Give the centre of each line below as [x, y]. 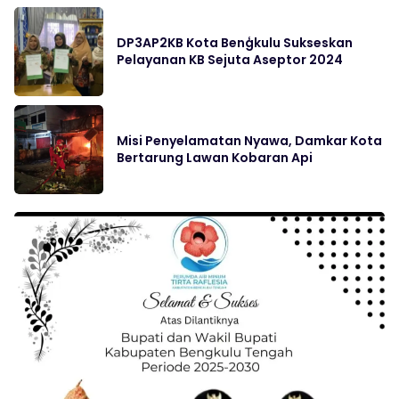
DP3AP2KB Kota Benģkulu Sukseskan [235, 42]
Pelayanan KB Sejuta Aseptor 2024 [230, 59]
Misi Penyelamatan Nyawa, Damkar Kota [249, 140]
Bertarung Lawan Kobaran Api [215, 157]
